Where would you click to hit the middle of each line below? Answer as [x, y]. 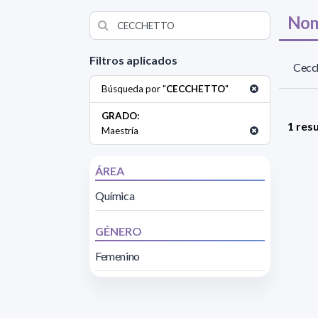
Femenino [117, 256]
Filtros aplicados [133, 60]
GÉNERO [119, 231]
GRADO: [121, 116]
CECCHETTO [196, 89]
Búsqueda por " [134, 89]
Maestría [120, 131]
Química [115, 196]
